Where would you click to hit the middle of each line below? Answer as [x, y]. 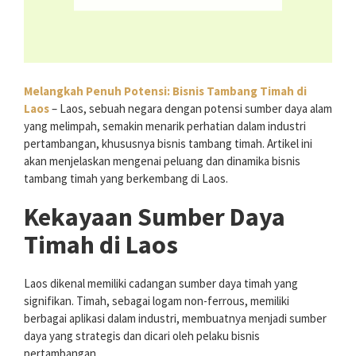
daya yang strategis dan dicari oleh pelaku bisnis [142, 336]
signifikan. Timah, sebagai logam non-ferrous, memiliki [157, 301]
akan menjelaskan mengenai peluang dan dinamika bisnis [162, 161]
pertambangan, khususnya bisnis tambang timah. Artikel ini [168, 144]
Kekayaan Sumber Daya [155, 217]
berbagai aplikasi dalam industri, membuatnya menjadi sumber [175, 319]
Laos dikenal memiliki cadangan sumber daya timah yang [161, 284]
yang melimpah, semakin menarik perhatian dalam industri [165, 126]
